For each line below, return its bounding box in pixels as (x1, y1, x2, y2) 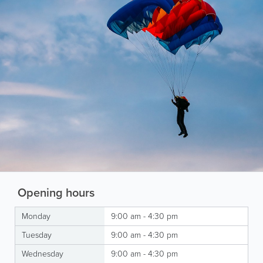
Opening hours (15, 183, 95, 201)
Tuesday (22, 228, 52, 241)
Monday (22, 210, 50, 222)
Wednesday (22, 247, 63, 260)
